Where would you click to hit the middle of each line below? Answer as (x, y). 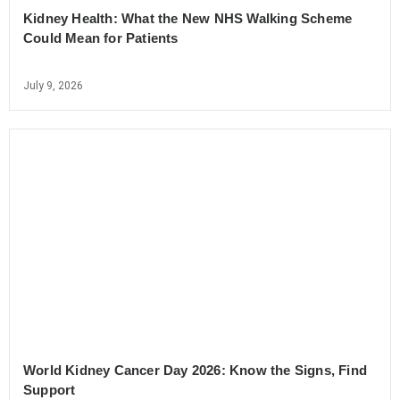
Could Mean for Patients (101, 38)
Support (50, 390)
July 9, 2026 (53, 86)
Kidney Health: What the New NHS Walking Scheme (188, 19)
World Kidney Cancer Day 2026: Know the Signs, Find (196, 371)
